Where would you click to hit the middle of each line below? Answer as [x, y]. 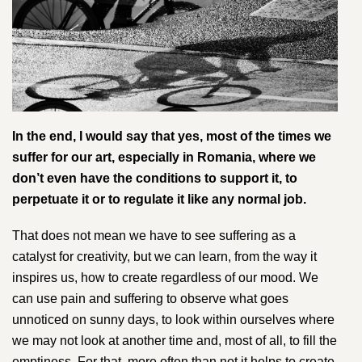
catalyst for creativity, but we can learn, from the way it [164, 256]
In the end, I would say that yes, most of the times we [172, 137]
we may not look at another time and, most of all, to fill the [175, 340]
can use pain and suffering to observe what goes [150, 298]
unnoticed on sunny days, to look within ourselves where [173, 319]
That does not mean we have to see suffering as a [154, 235]
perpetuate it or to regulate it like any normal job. [159, 200]
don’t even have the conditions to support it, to [155, 179]
